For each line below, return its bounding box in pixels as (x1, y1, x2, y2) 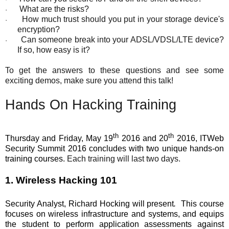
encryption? (17, 25, 60, 34)
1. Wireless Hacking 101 (5, 174, 117, 186)
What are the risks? (19, 5, 89, 14)
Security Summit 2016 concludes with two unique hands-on (5, 144, 224, 153)
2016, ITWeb (176, 133, 224, 143)
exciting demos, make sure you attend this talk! (5, 76, 173, 85)
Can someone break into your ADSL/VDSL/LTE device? (20, 35, 224, 44)
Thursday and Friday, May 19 (5, 133, 113, 143)
